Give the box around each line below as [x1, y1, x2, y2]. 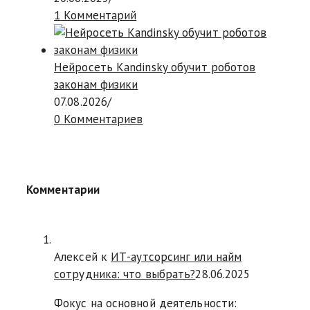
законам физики [54, 76, 138, 92]
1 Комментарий [54, 7, 137, 23]
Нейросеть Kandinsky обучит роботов [54, 59, 256, 75]
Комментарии [26, 181, 100, 197]
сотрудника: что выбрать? [54, 266, 196, 282]
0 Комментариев [54, 111, 143, 127]
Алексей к [54, 248, 111, 264]
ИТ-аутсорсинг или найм [111, 248, 242, 264]
